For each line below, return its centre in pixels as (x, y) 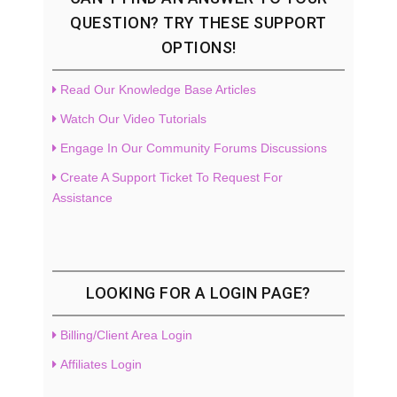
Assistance (82, 197)
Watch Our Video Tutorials (133, 118)
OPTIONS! (198, 47)
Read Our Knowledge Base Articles (158, 89)
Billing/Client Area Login (126, 335)
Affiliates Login (101, 364)
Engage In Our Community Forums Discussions (194, 148)
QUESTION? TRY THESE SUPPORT (198, 22)
